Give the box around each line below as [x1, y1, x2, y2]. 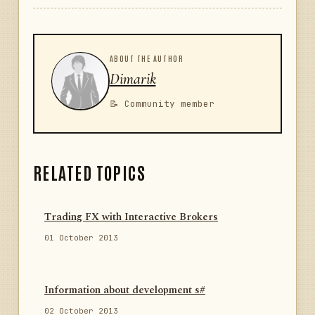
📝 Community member [109, 97, 214, 110]
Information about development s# [44, 283, 205, 299]
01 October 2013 [44, 233, 118, 243]
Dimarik [109, 69, 156, 88]
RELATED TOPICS [33, 161, 146, 184]
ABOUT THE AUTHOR [109, 52, 184, 63]
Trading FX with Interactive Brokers [44, 210, 218, 226]
